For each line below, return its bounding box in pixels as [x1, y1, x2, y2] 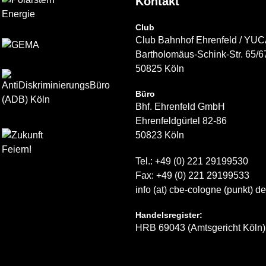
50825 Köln [135, 63, 184, 74]
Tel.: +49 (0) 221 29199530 [135, 156, 248, 166]
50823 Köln [135, 129, 184, 140]
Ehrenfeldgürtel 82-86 [135, 115, 227, 126]
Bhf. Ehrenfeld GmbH [135, 101, 225, 112]
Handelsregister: [135, 210, 202, 220]
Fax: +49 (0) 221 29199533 [135, 170, 249, 180]
